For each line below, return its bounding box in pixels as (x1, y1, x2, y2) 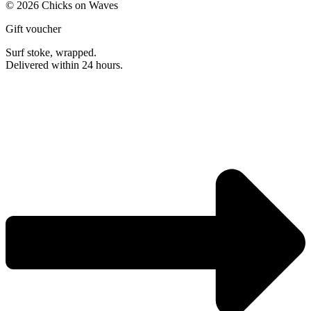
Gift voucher (6, 22, 61, 35)
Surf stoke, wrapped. (6, 46, 96, 58)
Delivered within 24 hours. (6, 58, 123, 71)
